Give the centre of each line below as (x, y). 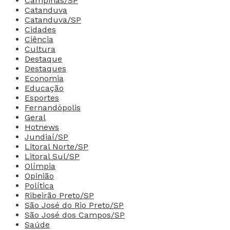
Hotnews (42, 127)
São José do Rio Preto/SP (74, 205)
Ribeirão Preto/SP (59, 195)
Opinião (39, 176)
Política (39, 185)
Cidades (40, 29)
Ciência (39, 39)
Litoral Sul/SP (52, 156)
